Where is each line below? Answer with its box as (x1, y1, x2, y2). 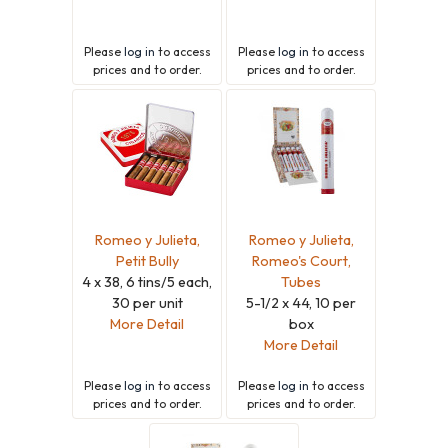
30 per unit (111, 293, 183, 312)
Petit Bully (115, 251, 179, 270)
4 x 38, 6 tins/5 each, (82, 272, 212, 291)
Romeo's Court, (251, 251, 351, 270)
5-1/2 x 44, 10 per (246, 293, 356, 312)
